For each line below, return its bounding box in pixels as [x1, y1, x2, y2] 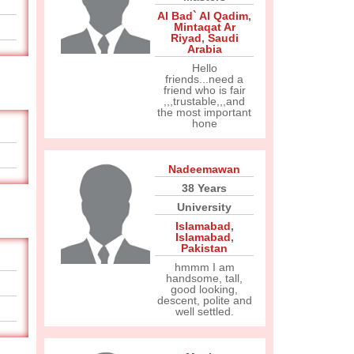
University [177, 201, 232, 213]
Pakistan [181, 242, 228, 254]
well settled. [175, 305, 234, 318]
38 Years [182, 182, 227, 194]
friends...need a [165, 73, 243, 85]
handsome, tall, [166, 272, 243, 284]
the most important [157, 106, 251, 119]
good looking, [171, 283, 238, 296]
